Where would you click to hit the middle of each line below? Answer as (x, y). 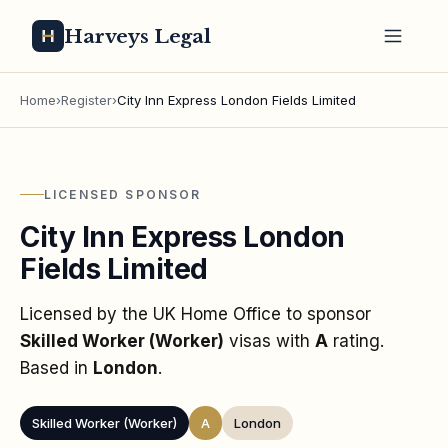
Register (86, 100)
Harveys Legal (138, 36)
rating (354, 340)
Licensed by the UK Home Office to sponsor (195, 313)
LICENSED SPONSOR (123, 194)
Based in (56, 367)
